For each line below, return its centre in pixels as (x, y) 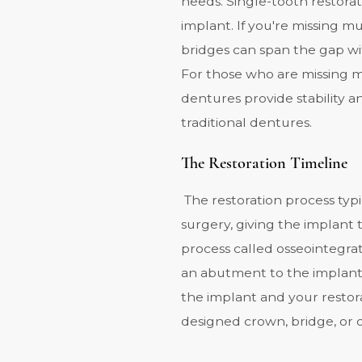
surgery (206, 224)
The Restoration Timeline (264, 163)
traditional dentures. (246, 123)
